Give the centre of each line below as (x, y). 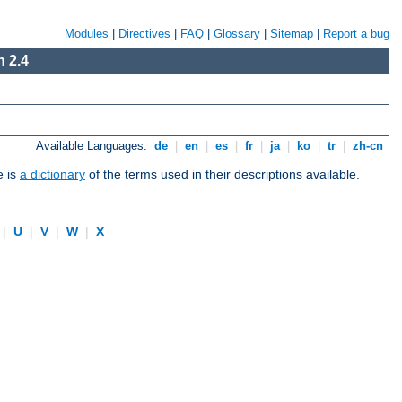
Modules (87, 34)
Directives (144, 34)
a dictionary (52, 175)
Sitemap (292, 34)
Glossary (237, 34)
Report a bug (356, 34)
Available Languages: (94, 146)
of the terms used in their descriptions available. (223, 175)
